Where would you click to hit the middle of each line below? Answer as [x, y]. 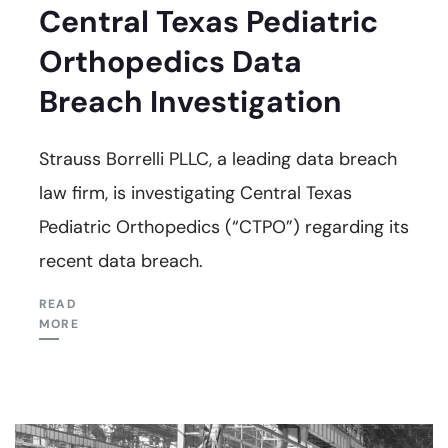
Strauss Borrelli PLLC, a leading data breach [218, 158]
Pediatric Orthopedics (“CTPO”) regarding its [224, 226]
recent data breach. [121, 260]
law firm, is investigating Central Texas [195, 192]
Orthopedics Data [170, 61]
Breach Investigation [190, 101]
